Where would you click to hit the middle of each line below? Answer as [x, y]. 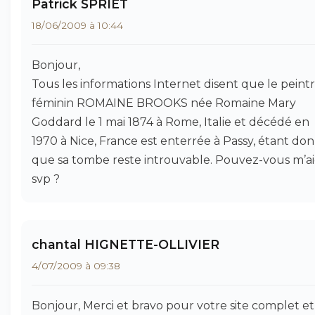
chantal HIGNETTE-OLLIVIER [126, 244]
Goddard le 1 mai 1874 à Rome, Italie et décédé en [171, 122]
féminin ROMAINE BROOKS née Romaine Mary [164, 103]
